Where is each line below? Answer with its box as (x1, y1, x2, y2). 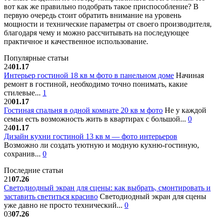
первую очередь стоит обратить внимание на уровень (4, 11, 181, 19)
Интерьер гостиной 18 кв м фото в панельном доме (4, 71, 174, 79)
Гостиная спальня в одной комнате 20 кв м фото (4, 106, 163, 114)
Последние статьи (4, 166, 63, 174)
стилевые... (4, 88, 43, 97)
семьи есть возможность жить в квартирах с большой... (4, 114, 188, 123)
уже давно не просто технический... (4, 201, 124, 209)
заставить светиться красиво (4, 192, 98, 201)
